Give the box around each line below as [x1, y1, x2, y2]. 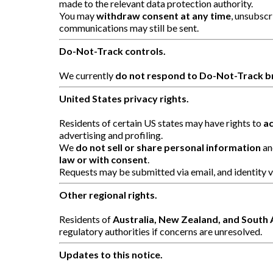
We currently [59, 69, 115, 81]
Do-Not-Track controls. [59, 44, 166, 57]
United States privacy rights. [59, 92, 189, 104]
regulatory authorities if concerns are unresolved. [59, 225, 262, 237]
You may [59, 9, 96, 21]
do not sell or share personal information [76, 141, 261, 153]
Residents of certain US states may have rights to [59, 116, 263, 129]
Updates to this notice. [59, 248, 163, 260]
